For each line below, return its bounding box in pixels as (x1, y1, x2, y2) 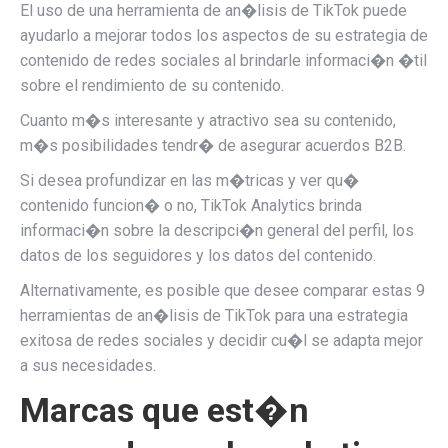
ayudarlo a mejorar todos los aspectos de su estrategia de (20, 26, 428, 45)
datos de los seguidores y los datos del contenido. (20, 246, 376, 265)
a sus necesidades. (20, 356, 156, 375)
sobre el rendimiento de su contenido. (20, 76, 284, 95)
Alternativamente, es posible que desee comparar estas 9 (20, 281, 425, 300)
